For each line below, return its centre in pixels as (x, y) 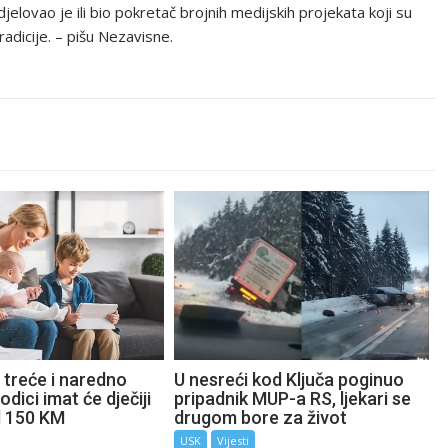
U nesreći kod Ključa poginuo (289, 379)
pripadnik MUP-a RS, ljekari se (293, 398)
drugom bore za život (261, 417)
